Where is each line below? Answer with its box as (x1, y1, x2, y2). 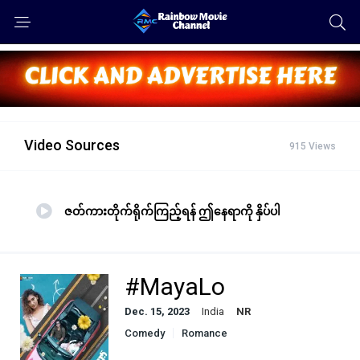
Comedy (125, 326, 165, 339)
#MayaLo (125, 272, 225, 301)
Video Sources (24, 136, 120, 153)
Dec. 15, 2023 (125, 305, 190, 317)
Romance (182, 326, 227, 339)
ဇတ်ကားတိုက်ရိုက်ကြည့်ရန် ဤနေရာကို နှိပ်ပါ (64, 204, 280, 218)
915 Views (289, 140, 336, 152)
